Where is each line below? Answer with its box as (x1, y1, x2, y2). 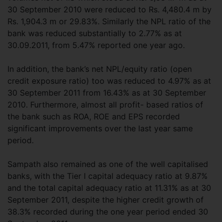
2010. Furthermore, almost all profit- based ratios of (7, 100, 203, 110)
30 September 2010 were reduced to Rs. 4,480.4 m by (7, 4, 212, 14)
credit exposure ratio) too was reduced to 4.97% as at (7, 76, 211, 86)
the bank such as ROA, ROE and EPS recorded (7, 111, 180, 121)
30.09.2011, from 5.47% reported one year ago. (7, 40, 185, 50)
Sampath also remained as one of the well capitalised (7, 159, 208, 169)
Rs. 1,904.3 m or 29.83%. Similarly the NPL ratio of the (7, 16, 211, 26)
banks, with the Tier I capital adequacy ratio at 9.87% (7, 171, 208, 181)
